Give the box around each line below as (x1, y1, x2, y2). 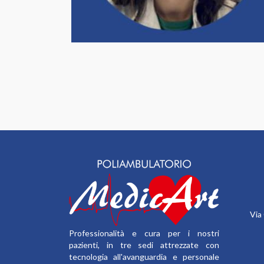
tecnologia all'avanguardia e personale (69, 251, 219, 262)
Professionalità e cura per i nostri (69, 227, 219, 238)
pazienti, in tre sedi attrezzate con (69, 239, 219, 250)
